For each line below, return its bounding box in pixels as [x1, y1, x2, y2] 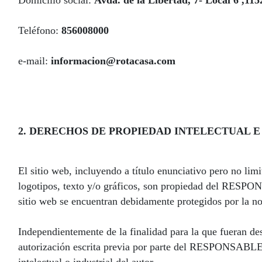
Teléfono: [18, 25, 61, 36]
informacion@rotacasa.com [51, 55, 175, 67]
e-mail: [18, 55, 51, 67]
